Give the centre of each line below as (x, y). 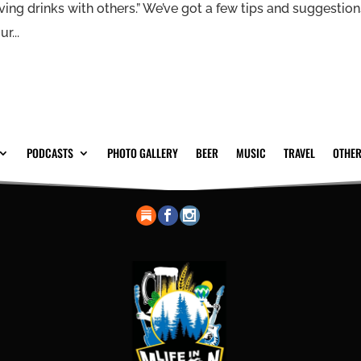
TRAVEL (299, 152)
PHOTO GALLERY (143, 152)
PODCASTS (50, 152)
